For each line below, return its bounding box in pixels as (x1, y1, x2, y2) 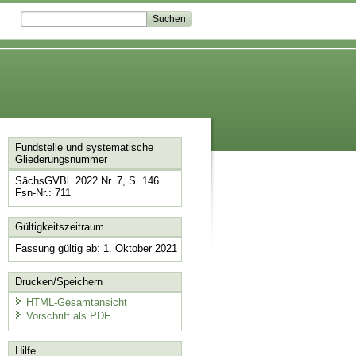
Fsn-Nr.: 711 (14, 187, 71, 199)
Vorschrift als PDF (25, 310, 110, 323)
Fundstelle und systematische (14, 141, 153, 154)
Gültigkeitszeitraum (14, 220, 104, 233)
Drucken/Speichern (14, 276, 103, 288)
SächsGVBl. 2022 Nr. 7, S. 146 (14, 175, 159, 188)
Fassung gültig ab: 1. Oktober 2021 (14, 242, 177, 254)
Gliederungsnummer (14, 153, 107, 166)
